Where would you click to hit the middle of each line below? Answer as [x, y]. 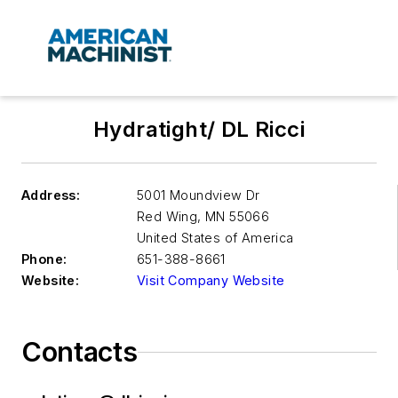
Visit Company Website [211, 281]
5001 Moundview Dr [199, 195]
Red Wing [167, 217]
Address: [51, 195]
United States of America [215, 238]
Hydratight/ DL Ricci [199, 130]
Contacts [80, 352]
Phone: [44, 259]
